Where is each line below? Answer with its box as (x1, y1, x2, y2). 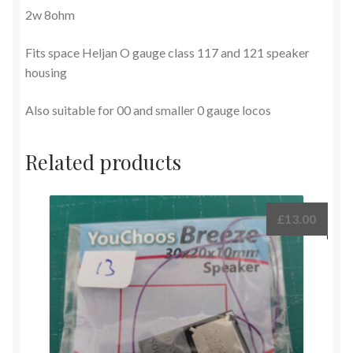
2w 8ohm (25, 7, 75, 23)
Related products (25, 148, 181, 176)
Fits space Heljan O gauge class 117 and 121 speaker (25, 44, 310, 60)
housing (25, 64, 67, 80)
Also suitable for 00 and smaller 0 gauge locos (25, 102, 271, 117)
